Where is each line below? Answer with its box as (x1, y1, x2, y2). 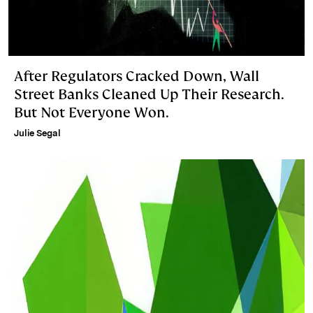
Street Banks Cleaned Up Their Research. (14, 85, 284, 104)
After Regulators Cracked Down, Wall (14, 67, 259, 86)
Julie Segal (14, 128, 61, 139)
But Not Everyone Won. (14, 103, 169, 122)
